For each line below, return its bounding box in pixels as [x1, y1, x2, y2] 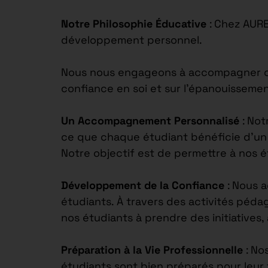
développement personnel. [61, 32, 202, 47]
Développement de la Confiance [61, 178, 224, 192]
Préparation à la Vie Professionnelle [61, 242, 243, 257]
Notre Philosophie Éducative [61, 16, 209, 31]
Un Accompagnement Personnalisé [61, 113, 239, 127]
